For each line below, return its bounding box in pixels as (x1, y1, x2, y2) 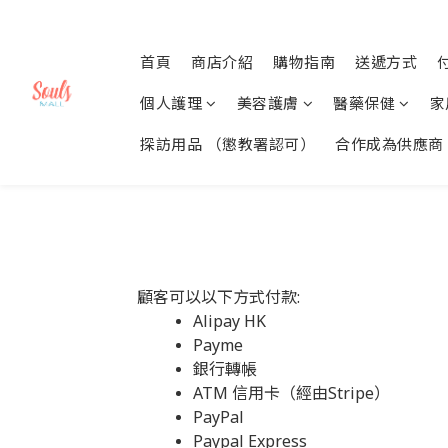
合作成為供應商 (335, 134, 444, 154)
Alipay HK (193, 310, 270, 332)
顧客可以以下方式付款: (137, 286, 300, 308)
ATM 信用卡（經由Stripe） (193, 382, 390, 404)
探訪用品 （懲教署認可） (140, 134, 315, 154)
